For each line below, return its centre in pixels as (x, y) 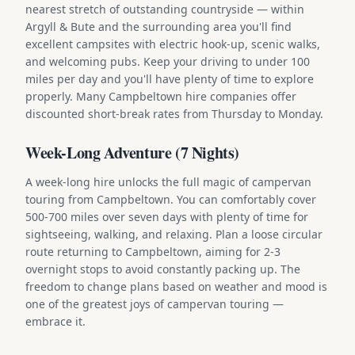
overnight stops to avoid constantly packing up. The (163, 269)
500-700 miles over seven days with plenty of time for (167, 216)
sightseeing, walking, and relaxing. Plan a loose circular (174, 234)
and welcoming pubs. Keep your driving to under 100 (168, 61)
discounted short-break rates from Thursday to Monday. (174, 113)
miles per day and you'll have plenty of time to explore (170, 78)
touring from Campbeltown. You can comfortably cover (171, 199)
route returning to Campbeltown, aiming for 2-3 (153, 251)
